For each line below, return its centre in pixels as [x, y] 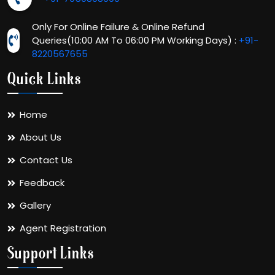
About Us [41, 137]
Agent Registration [63, 228]
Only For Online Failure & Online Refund [118, 27]
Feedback [42, 183]
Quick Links [45, 79]
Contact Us [46, 160]
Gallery [35, 205]
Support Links [51, 253]
